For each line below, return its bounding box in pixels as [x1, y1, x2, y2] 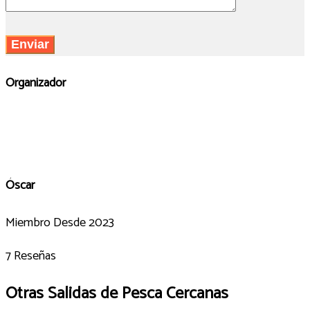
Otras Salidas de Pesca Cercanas [6, 280, 228, 307]
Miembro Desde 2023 [6, 212, 114, 233]
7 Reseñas [6, 245, 56, 266]
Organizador [6, 72, 66, 93]
